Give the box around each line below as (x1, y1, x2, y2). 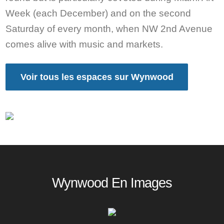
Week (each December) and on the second (5, 7, 191, 19)
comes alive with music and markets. (5, 38, 163, 50)
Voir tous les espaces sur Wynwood (20, 71, 173, 82)
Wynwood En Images (52, 175, 172, 191)
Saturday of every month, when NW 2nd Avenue (5, 23, 213, 34)
